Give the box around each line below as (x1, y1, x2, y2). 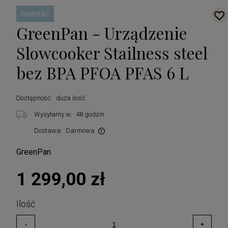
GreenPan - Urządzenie (16, 21, 187, 44)
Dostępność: (16, 94, 52, 102)
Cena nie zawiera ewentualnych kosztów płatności (26, 136, 140, 142)
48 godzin (75, 110, 104, 118)
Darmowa (65, 126, 95, 134)
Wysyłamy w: (34, 110, 72, 118)
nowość (21, 8, 49, 18)
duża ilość (55, 94, 85, 102)
